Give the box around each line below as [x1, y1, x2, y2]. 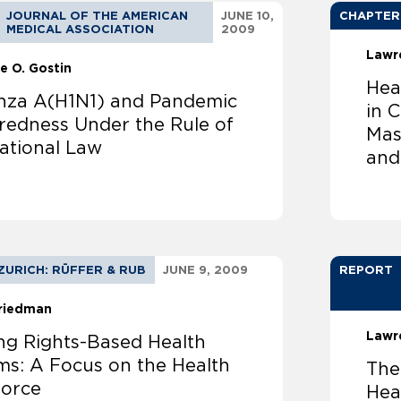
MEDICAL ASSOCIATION [5, 22, 154, 37]
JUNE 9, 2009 [163, 263, 249, 277]
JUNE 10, [220, 9, 274, 23]
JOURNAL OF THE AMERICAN [5, 9, 188, 23]
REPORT [339, 263, 394, 277]
